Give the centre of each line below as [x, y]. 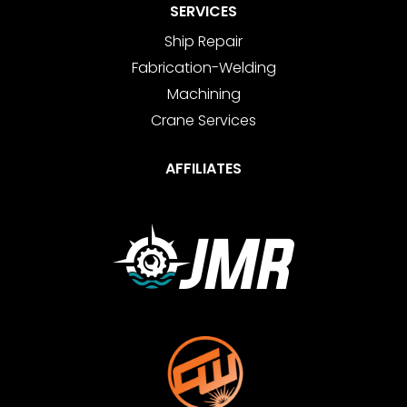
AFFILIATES [203, 169]
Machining [203, 94]
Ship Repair [203, 42]
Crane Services [203, 121]
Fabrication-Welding [203, 68]
